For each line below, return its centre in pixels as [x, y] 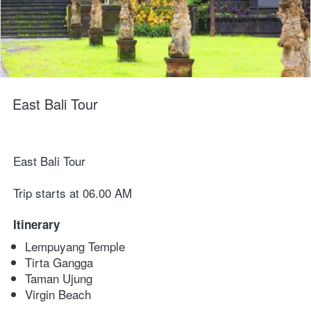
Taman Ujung [59, 278]
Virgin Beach [58, 294]
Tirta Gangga [59, 262]
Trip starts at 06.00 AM [73, 193]
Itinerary [36, 225]
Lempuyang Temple [75, 246]
